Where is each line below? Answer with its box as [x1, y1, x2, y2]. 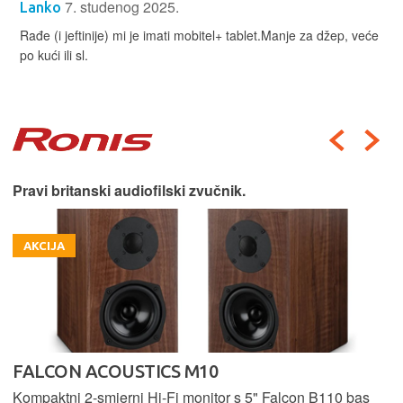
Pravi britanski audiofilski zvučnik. [13, 179, 246, 201]
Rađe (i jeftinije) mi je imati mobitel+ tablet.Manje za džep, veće [20, 25, 379, 44]
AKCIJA [23, 238, 65, 252]
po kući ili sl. [20, 45, 88, 64]
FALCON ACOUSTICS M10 [13, 360, 218, 381]
